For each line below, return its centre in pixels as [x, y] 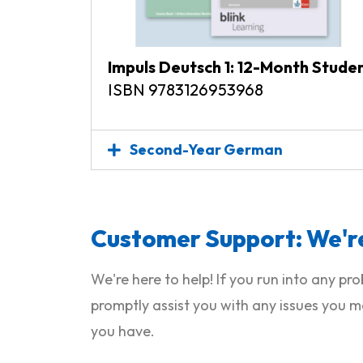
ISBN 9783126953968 [186, 90]
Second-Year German [206, 150]
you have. [123, 331]
